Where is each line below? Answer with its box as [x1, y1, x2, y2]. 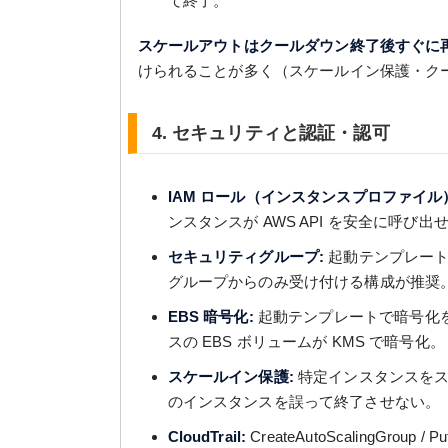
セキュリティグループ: [167, 248, 325, 265]
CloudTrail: [167, 428, 247, 445]
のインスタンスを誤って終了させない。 [167, 393, 441, 410]
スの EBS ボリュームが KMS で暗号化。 [167, 333, 445, 350]
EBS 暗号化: [167, 308, 254, 325]
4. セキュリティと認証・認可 [151, 123, 390, 143]
